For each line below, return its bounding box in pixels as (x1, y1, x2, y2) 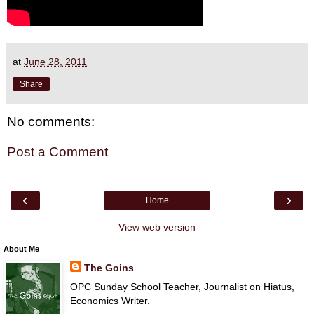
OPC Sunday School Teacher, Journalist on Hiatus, (69, 280, 294, 292)
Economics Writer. (69, 294, 150, 306)
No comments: (7, 114, 95, 129)
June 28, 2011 (24, 55, 87, 67)
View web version (118, 221, 196, 233)
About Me (4, 244, 39, 253)
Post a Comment (7, 144, 108, 160)
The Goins (83, 261, 134, 273)
